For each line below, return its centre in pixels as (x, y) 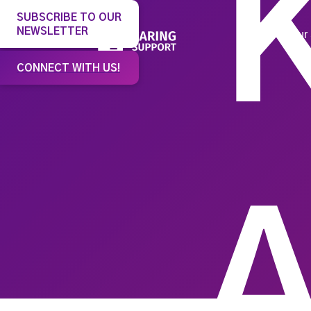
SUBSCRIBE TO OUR (69, 18)
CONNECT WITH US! (68, 68)
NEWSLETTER (52, 32)
